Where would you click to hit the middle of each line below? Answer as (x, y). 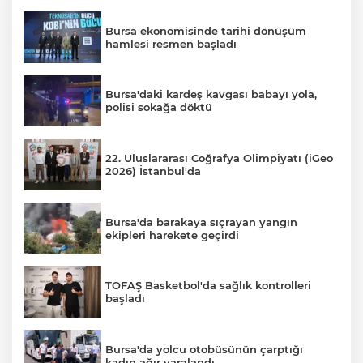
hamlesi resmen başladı (171, 43)
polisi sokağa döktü (159, 107)
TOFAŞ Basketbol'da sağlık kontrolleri (208, 286)
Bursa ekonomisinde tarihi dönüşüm (206, 30)
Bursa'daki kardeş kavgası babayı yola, (211, 94)
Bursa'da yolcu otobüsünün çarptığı (204, 349)
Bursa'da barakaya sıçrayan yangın (201, 222)
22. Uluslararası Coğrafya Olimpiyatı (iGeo (219, 158)
